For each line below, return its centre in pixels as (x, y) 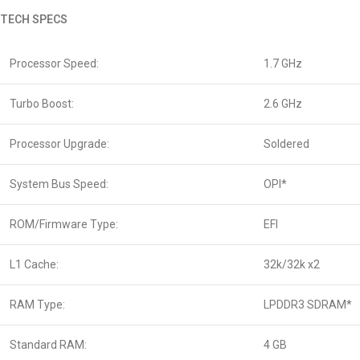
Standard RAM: (48, 345)
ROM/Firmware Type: (64, 225)
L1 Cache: (34, 265)
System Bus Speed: (59, 184)
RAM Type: (37, 305)
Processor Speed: (54, 64)
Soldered (286, 144)
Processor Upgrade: (59, 144)
